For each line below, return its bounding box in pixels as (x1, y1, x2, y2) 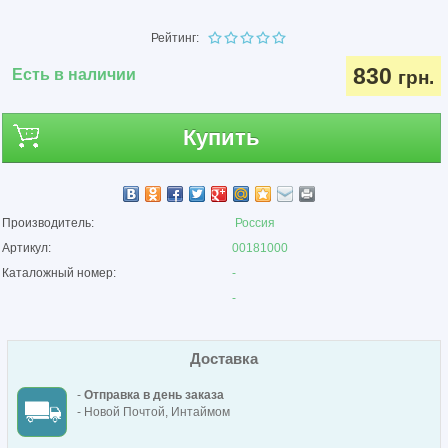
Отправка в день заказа (83, 388, 224, 403)
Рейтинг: (151, 31, 209, 45)
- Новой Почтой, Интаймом (76, 405, 230, 420)
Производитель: (2, 216, 95, 230)
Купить (183, 125, 261, 150)
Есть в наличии (12, 66, 137, 83)
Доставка (189, 350, 258, 368)
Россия (234, 216, 275, 230)
